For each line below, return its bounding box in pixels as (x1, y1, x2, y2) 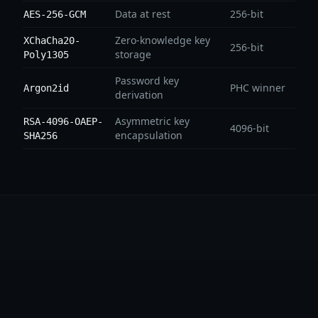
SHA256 (23, 130, 57, 141)
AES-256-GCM (23, 9, 86, 20)
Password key (115, 74, 179, 87)
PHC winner (230, 81, 285, 94)
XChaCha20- (23, 35, 80, 46)
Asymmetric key (115, 114, 190, 128)
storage (115, 48, 151, 61)
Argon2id (23, 82, 69, 94)
